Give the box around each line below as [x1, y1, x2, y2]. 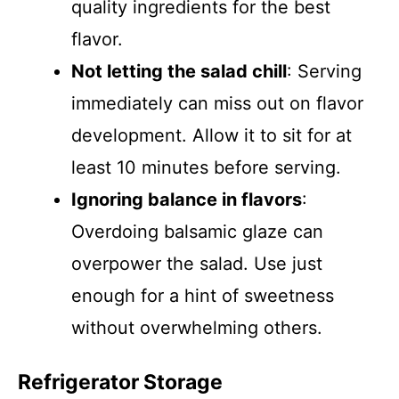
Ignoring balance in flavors [71, 189, 302, 210]
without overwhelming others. [71, 317, 322, 338]
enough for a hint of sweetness [71, 285, 334, 306]
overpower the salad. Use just [71, 253, 322, 274]
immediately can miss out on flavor [71, 93, 363, 114]
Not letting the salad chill [71, 61, 287, 82]
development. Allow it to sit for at [71, 125, 352, 146]
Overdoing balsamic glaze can [71, 221, 323, 242]
